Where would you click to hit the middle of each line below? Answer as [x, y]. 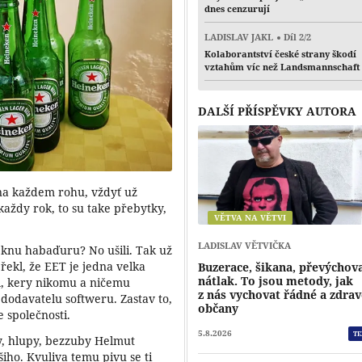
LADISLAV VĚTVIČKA [245, 245]
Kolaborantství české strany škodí [281, 53]
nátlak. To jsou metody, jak [276, 280]
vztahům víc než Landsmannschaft [282, 66]
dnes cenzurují [238, 9]
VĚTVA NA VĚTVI [250, 217]
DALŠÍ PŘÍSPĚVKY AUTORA [278, 111]
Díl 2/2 [297, 37]
